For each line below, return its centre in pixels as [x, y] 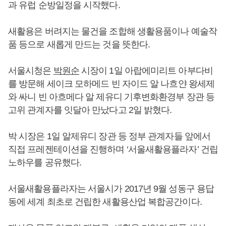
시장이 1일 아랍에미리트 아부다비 [146, 71]
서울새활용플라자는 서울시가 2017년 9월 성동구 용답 [111, 189]
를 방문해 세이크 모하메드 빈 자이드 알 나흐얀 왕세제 [111, 84]
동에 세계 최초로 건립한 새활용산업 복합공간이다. [106, 202]
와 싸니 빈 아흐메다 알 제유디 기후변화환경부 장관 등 [111, 97]
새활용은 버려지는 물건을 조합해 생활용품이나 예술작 [112, 32]
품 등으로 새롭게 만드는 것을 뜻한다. [80, 45]
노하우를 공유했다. [45, 163]
